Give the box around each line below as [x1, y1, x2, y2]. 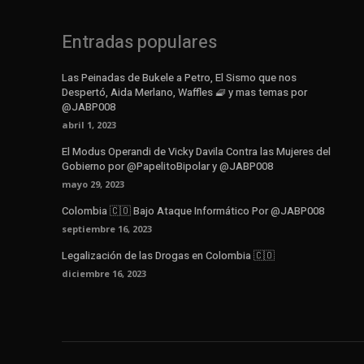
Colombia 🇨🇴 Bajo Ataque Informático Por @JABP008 [62, 203, 324, 219]
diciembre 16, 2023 [62, 267, 146, 280]
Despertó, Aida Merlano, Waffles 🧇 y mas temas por [62, 84, 307, 101]
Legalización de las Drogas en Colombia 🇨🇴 [62, 248, 275, 264]
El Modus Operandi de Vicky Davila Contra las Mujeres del [62, 144, 331, 160]
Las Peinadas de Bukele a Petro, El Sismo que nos [62, 70, 297, 86]
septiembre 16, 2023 [62, 223, 152, 236]
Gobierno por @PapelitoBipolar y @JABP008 [62, 158, 273, 175]
